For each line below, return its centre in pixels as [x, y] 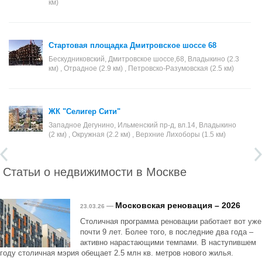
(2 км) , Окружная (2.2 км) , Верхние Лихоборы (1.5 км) [137, 135]
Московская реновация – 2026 [178, 205]
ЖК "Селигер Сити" [85, 111]
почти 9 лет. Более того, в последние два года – [167, 232]
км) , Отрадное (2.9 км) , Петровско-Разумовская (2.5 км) [141, 68]
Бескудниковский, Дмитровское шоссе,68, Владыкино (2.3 [144, 59]
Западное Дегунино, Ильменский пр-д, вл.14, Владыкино [142, 125]
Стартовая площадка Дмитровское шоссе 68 [132, 45]
